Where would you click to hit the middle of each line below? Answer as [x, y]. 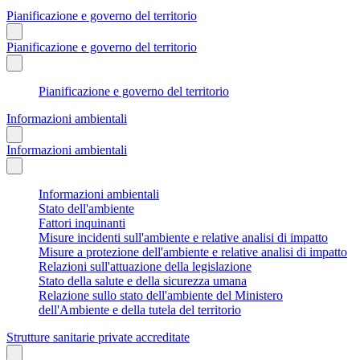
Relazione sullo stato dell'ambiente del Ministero [161, 295]
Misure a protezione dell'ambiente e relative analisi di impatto [193, 252]
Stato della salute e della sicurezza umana [143, 280]
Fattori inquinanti [82, 223]
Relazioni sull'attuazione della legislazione [145, 266]
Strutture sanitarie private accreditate [98, 337]
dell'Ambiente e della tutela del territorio [140, 309]
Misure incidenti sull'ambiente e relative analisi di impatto [183, 237]
